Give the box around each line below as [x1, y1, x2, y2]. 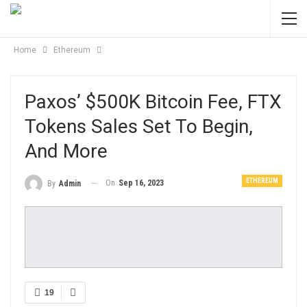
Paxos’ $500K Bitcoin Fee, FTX [25, 90, 282, 113]
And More [25, 140, 108, 162]
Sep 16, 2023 [119, 178, 164, 188]
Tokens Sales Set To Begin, [25, 115, 253, 138]
